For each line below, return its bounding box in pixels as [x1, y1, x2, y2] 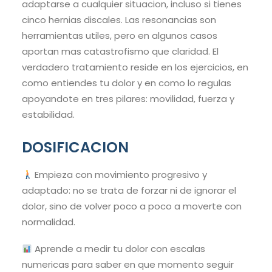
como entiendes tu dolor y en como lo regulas [22, 76, 231, 90]
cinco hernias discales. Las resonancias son [22, 13, 216, 27]
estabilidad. [22, 108, 75, 121]
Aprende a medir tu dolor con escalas [32, 242, 206, 256]
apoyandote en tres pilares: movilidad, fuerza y [22, 92, 234, 106]
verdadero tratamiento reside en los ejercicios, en [22, 61, 248, 74]
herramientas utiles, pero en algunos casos [22, 29, 217, 42]
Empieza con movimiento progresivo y [32, 168, 208, 182]
